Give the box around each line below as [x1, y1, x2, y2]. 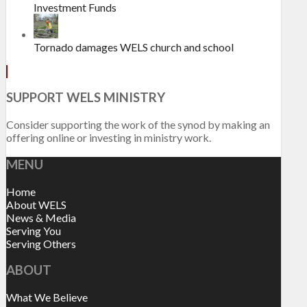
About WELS [6, 197, 66, 211]
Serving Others [6, 236, 76, 250]
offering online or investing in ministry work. [6, 131, 211, 145]
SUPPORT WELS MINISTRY [6, 90, 165, 106]
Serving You [6, 223, 61, 237]
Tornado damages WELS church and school [34, 40, 234, 53]
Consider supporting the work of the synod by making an [6, 118, 270, 132]
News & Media [6, 210, 76, 224]
